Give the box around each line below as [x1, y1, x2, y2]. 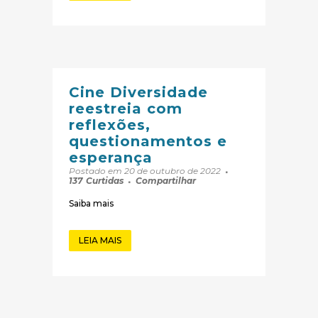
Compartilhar [136, 175, 196, 187]
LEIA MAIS [79, 235, 121, 246]
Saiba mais [69, 198, 114, 209]
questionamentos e [69, 133, 227, 150]
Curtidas [86, 175, 124, 187]
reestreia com [69, 100, 182, 118]
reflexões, [69, 116, 150, 134]
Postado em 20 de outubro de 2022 [69, 165, 223, 177]
